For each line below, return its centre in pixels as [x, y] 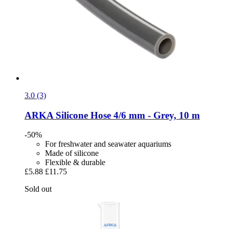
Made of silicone [72, 153]
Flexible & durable [75, 163]
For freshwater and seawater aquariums [108, 144]
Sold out [38, 189]
